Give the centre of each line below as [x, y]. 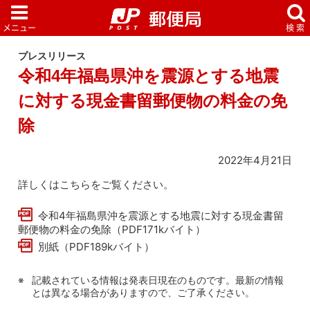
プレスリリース [52, 56]
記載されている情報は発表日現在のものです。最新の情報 [158, 280]
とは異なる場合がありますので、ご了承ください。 [144, 292]
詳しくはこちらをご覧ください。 [96, 184]
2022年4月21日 [255, 160]
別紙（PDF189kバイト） [97, 246]
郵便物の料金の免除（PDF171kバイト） [112, 229]
